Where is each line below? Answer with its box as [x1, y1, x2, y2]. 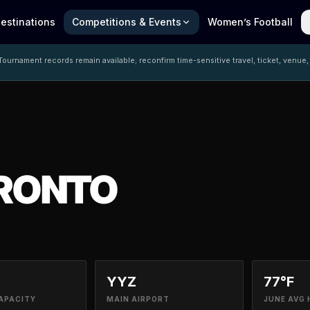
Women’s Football [208, 16, 293, 28]
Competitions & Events [72, 16, 181, 28]
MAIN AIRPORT [107, 295, 170, 304]
